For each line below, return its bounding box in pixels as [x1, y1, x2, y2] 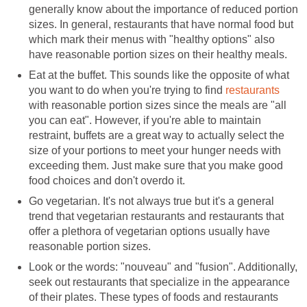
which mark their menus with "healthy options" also [29, 34, 275, 46]
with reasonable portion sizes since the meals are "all [29, 99, 286, 112]
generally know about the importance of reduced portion [29, 3, 298, 16]
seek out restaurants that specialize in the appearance [29, 276, 290, 288]
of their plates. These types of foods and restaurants [29, 291, 278, 304]
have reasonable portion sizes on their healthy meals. [29, 49, 287, 61]
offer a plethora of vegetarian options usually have [29, 225, 270, 238]
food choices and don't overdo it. [29, 175, 185, 187]
